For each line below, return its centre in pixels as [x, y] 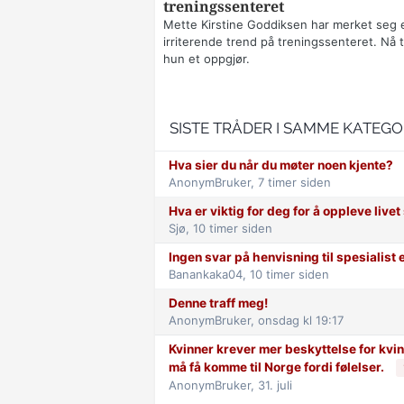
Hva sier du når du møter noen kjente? [281, 165]
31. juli [275, 386]
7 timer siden [294, 183]
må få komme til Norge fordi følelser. [278, 367]
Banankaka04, [209, 275]
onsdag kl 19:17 [301, 321]
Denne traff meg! [218, 303]
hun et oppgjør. [207, 59]
